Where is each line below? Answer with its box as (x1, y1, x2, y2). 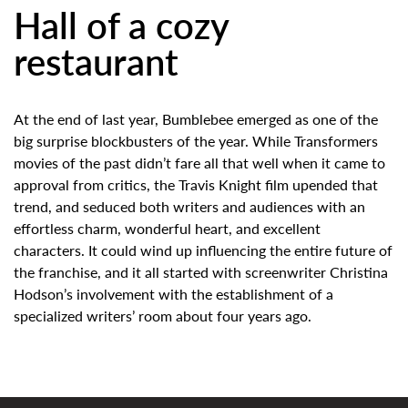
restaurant (14, 34, 178, 87)
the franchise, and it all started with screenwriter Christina (14, 260, 388, 282)
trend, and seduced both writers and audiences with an (14, 195, 365, 217)
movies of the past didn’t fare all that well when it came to (14, 151, 385, 173)
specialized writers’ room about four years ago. (14, 304, 311, 326)
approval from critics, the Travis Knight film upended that (14, 173, 378, 195)
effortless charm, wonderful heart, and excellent (14, 217, 321, 239)
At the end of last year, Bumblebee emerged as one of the (14, 107, 378, 129)
